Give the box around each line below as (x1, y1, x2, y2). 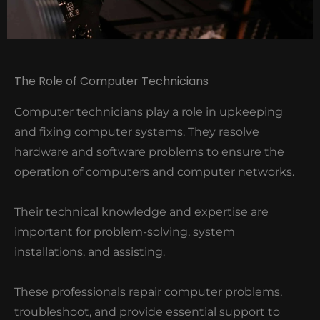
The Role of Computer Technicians (14, 72, 209, 89)
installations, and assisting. (14, 244, 165, 259)
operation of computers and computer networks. (14, 164, 294, 179)
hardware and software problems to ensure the (14, 144, 284, 159)
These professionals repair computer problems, (14, 284, 282, 299)
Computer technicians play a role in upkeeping (14, 104, 283, 119)
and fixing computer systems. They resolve (14, 124, 259, 139)
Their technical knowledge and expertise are (14, 204, 269, 219)
